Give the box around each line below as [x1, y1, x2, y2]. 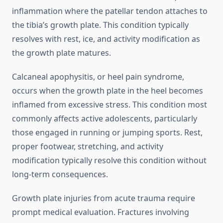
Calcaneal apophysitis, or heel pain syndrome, [12, 71, 184, 83]
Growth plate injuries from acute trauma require [12, 193, 195, 204]
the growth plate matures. [12, 47, 111, 59]
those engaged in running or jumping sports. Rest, [12, 127, 203, 138]
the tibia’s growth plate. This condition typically [12, 19, 189, 31]
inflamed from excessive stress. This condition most [12, 99, 207, 111]
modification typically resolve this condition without [12, 155, 207, 166]
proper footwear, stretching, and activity [12, 141, 163, 152]
